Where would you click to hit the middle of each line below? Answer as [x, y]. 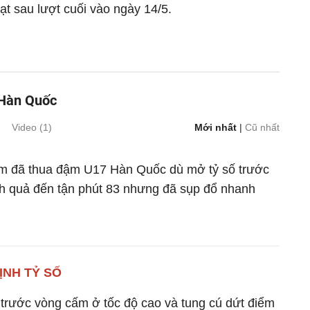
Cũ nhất [263, 127]
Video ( [27, 127]
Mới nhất [216, 127]
